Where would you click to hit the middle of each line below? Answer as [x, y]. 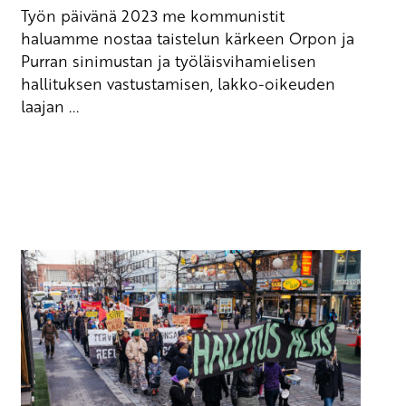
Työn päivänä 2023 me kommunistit [153, 15]
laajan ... [50, 106]
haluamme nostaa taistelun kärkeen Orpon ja [188, 38]
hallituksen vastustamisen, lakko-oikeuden [179, 83]
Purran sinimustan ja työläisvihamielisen [169, 60]
